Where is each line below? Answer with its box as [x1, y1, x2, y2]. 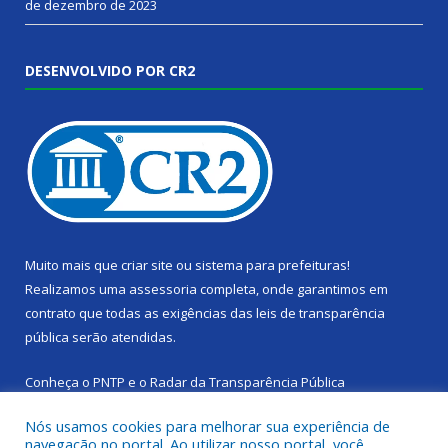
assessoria [129, 280, 197, 299]
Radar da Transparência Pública [150, 373, 345, 392]
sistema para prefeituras [195, 256, 347, 275]
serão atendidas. [69, 328, 176, 347]
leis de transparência [256, 304, 385, 323]
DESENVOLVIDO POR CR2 [25, 61, 195, 81]
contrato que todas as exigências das [25, 304, 256, 323]
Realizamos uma [25, 280, 129, 299]
